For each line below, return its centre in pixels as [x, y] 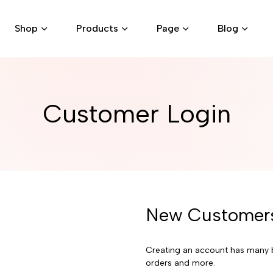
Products [97, 28]
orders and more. [181, 263]
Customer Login [136, 114]
